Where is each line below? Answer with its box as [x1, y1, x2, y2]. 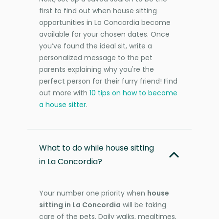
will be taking [121, 200, 166, 210]
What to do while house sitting [39, 142, 154, 154]
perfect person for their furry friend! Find [39, 76, 177, 87]
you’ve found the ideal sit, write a [39, 41, 152, 51]
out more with [39, 88, 89, 98]
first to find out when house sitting [39, 6, 157, 16]
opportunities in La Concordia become [39, 18, 171, 28]
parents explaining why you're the [39, 65, 154, 75]
